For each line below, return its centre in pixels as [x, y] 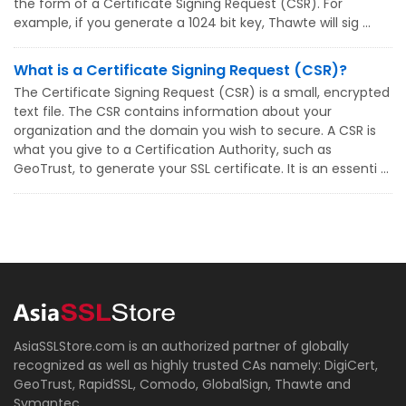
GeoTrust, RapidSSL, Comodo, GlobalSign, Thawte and [182, 384]
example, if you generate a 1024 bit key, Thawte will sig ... [192, 23]
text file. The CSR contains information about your [173, 111]
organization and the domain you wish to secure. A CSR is [195, 130]
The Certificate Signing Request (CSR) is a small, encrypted [202, 92]
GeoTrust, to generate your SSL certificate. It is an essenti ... [201, 169]
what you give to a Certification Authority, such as [173, 150]
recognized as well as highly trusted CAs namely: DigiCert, [196, 365]
